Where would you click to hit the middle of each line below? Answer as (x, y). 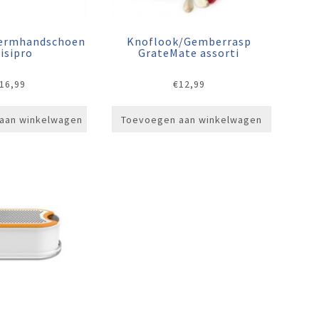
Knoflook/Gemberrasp (189, 42)
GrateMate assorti (189, 53)
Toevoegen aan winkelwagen (191, 120)
